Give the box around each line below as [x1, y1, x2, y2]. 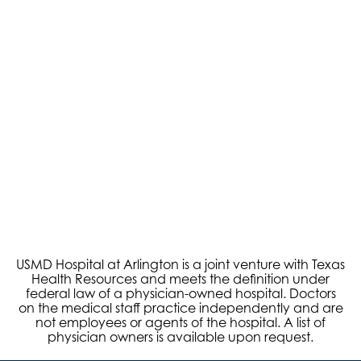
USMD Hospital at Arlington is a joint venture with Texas [16, 255, 345, 272]
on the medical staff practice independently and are [18, 299, 343, 316]
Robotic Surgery [136, 153, 225, 168]
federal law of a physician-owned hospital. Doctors [25, 284, 336, 301]
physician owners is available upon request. [48, 328, 313, 345]
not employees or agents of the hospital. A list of [35, 313, 326, 330]
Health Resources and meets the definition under [31, 270, 330, 287]
